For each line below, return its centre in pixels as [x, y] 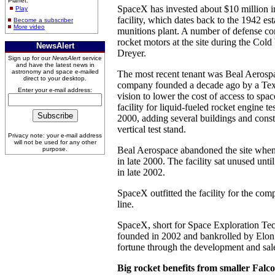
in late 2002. [141, 172]
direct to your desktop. [55, 78]
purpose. [55, 149]
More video [29, 27]
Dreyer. [132, 53]
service [91, 58]
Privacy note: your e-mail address [55, 135]
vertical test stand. [152, 129]
